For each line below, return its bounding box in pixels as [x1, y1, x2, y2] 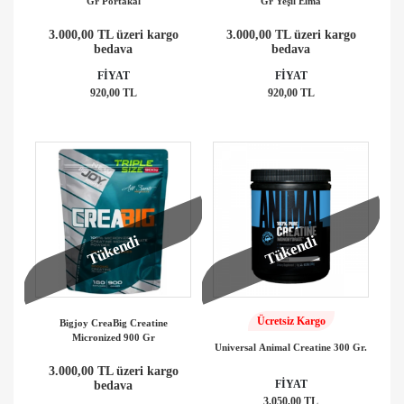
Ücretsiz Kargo [256, 314, 326, 327]
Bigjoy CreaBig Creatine [59, 317, 168, 328]
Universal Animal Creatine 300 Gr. [215, 341, 367, 353]
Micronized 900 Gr [71, 331, 155, 343]
